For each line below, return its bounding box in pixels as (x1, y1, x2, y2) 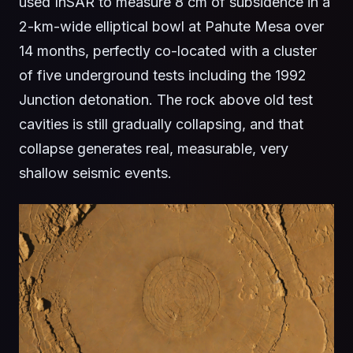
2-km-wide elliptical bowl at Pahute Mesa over (19, 18, 324, 35)
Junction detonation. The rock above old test (19, 91, 313, 109)
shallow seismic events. (19, 165, 172, 182)
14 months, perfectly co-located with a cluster (19, 43, 317, 60)
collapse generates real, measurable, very (19, 140, 288, 158)
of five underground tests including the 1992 (19, 67, 307, 84)
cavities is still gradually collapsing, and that (19, 116, 303, 133)
